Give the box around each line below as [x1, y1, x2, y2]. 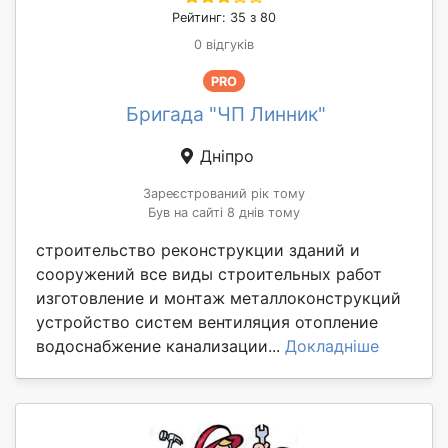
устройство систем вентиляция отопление [36, 312, 378, 333]
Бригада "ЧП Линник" [126, 102, 326, 127]
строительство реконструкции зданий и [36, 240, 360, 261]
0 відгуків [194, 37, 254, 53]
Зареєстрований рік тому [143, 186, 305, 202]
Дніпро [194, 146, 254, 167]
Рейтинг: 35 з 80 [172, 10, 276, 26]
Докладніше [285, 336, 379, 357]
